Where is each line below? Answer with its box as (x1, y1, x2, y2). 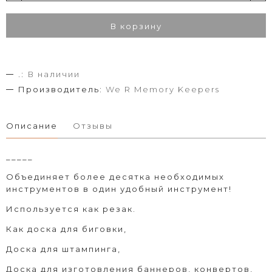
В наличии (27, 69, 80, 79)
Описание (6, 120, 58, 131)
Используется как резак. (6, 203, 136, 214)
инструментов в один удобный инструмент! (6, 183, 232, 194)
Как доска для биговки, (6, 223, 127, 234)
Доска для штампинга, (6, 243, 121, 254)
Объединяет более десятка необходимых (6, 171, 225, 182)
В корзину (110, 21, 162, 31)
